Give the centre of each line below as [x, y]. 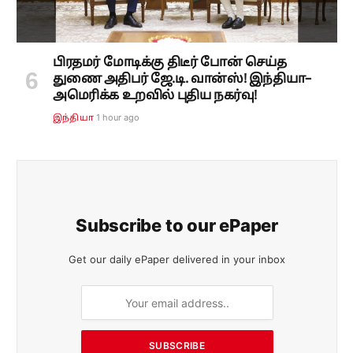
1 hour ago [117, 118]
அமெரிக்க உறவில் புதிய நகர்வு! [155, 97]
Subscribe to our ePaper [177, 226]
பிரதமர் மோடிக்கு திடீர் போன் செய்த [170, 63]
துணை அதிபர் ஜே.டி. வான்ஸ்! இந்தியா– [182, 80]
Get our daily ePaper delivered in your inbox [177, 260]
